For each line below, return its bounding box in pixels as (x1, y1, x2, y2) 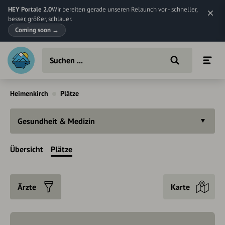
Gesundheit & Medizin (18, 116, 95, 126)
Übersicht (10, 144, 43, 154)
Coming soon (15, 26, 52, 34)
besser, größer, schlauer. (8, 15, 72, 23)
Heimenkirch (10, 89, 48, 98)
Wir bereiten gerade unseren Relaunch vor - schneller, (52, 5, 197, 14)
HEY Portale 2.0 (8, 5, 52, 14)
